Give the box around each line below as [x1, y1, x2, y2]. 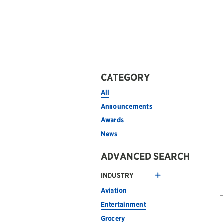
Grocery [100, 214, 125, 222]
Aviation [100, 186, 127, 194]
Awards [100, 116, 124, 124]
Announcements [100, 102, 153, 110]
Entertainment [100, 200, 147, 208]
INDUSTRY [100, 171, 134, 179]
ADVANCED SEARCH [100, 150, 190, 162]
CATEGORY [100, 71, 150, 83]
